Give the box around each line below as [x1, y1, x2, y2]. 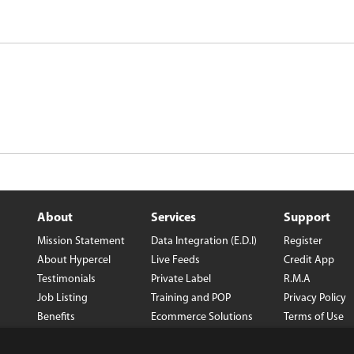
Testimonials [37, 273, 96, 285]
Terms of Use [284, 311, 344, 323]
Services [151, 211, 196, 224]
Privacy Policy [284, 292, 346, 304]
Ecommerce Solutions [151, 311, 253, 323]
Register [284, 235, 322, 247]
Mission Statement [37, 235, 125, 247]
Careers [37, 330, 73, 342]
